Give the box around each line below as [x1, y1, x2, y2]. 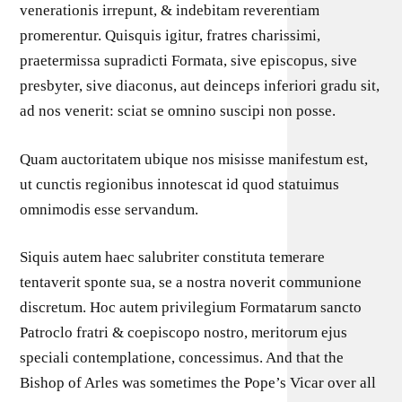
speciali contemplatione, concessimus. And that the [20, 349, 345, 366]
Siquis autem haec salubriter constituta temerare [20, 249, 326, 266]
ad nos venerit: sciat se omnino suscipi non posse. [20, 102, 336, 119]
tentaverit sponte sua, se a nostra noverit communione [20, 274, 363, 291]
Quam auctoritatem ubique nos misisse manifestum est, [20, 150, 369, 168]
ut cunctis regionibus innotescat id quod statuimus [20, 175, 340, 193]
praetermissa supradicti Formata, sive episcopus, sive [20, 52, 358, 69]
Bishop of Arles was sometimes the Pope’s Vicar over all [20, 374, 377, 391]
